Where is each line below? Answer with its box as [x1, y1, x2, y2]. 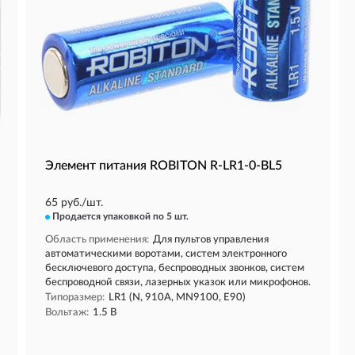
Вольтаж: [45, 307, 89, 318]
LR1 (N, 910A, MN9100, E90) [109, 292, 246, 303]
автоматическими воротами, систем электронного [45, 249, 287, 259]
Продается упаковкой [52, 211, 153, 221]
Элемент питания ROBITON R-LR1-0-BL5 [45, 159, 282, 172]
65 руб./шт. [45, 197, 103, 208]
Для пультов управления [153, 235, 269, 245]
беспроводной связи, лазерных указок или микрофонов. [45, 277, 311, 288]
